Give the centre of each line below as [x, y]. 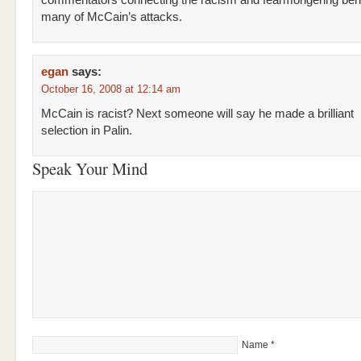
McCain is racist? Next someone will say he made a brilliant [197, 114]
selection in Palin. [87, 131]
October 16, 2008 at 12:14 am [111, 89]
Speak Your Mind [90, 168]
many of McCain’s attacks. [112, 17]
